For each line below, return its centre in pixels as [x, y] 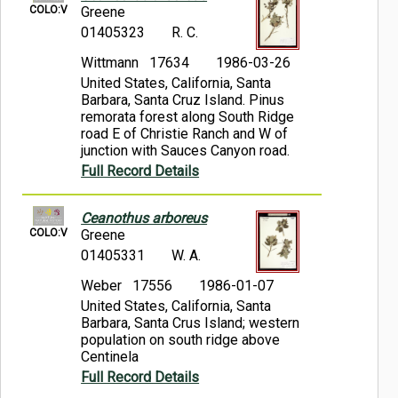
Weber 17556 [127, 286]
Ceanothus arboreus [144, 219]
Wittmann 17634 [135, 63]
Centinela [110, 357]
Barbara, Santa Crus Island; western [191, 323]
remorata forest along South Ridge [188, 117]
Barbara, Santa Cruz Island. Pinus [183, 100]
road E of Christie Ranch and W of [185, 134]
